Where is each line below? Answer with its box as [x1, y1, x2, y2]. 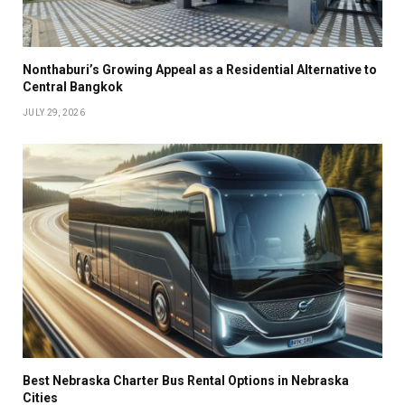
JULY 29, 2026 [23, 108, 85, 118]
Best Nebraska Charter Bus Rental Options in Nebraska [23, 373, 349, 389]
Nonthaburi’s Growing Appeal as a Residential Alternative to [23, 62, 377, 78]
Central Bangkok [23, 80, 123, 95]
